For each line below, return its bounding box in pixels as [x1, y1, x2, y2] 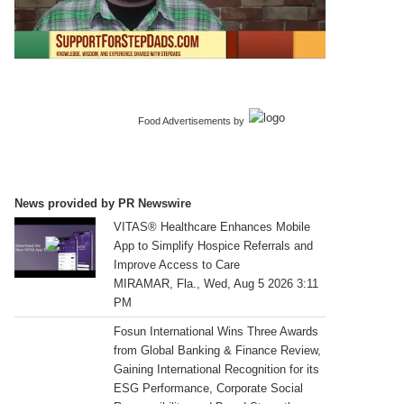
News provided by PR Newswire [14, 196, 192, 210]
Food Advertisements [138, 115, 232, 126]
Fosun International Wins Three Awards [114, 324, 319, 338]
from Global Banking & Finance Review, [114, 343, 322, 357]
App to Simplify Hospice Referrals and [114, 238, 314, 252]
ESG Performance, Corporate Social [114, 381, 304, 395]
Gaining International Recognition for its [114, 362, 320, 376]
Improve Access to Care [114, 257, 241, 271]
